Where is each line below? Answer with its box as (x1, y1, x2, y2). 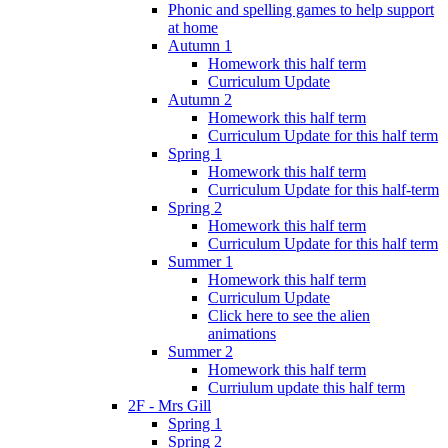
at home (168, 18, 218, 36)
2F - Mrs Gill (128, 396, 211, 414)
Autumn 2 (168, 90, 232, 108)
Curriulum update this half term (208, 378, 405, 396)
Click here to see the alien (208, 306, 370, 324)
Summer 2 (168, 342, 233, 360)
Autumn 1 (168, 36, 232, 54)
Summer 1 (168, 252, 233, 270)
